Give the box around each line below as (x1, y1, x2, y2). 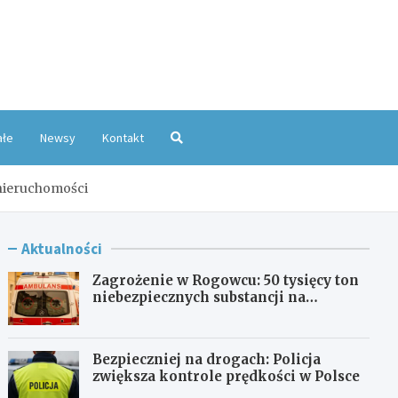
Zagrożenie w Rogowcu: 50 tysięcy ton (92, 271, 360, 289)
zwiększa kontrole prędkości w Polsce (92, 367, 361, 385)
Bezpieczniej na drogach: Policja (92, 350, 322, 368)
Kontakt (102, 129, 144, 146)
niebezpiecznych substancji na (92, 288, 306, 306)
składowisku (92, 305, 184, 322)
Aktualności (21, 238, 103, 259)
